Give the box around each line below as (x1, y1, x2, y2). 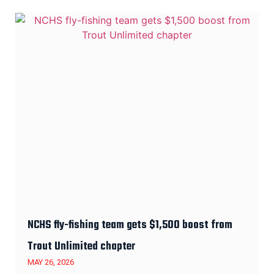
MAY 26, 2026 (28, 257, 74, 267)
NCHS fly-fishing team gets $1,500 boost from (28, 216, 232, 234)
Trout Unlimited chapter (28, 237, 135, 256)
